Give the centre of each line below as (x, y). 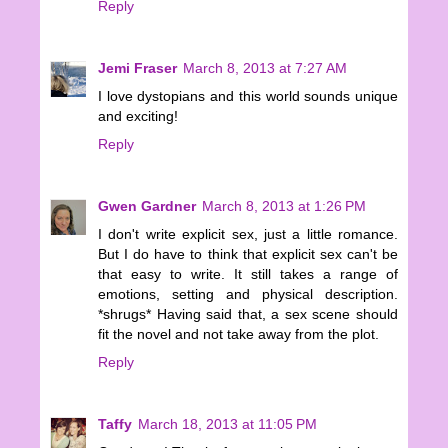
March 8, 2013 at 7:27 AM (265, 68)
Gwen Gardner (147, 205)
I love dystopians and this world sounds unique (248, 96)
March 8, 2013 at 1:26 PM (284, 205)
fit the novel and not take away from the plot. (238, 333)
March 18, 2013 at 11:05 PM (227, 423)
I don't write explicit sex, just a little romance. (248, 233)
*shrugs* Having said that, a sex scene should (248, 313)
